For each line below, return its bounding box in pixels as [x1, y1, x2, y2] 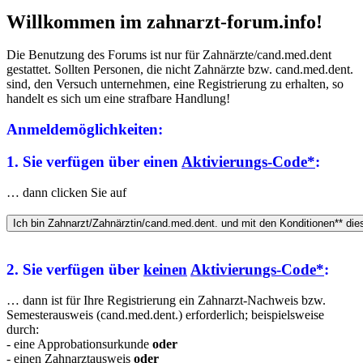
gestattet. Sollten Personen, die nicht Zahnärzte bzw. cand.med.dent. [6, 62, 353, 76]
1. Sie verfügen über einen [6, 152, 181, 170]
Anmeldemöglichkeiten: [6, 120, 163, 138]
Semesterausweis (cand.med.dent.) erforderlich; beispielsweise [6, 307, 324, 322]
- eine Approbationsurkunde [6, 336, 152, 351]
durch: [6, 322, 39, 336]
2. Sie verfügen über [6, 260, 143, 278]
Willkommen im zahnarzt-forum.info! [6, 11, 322, 32]
